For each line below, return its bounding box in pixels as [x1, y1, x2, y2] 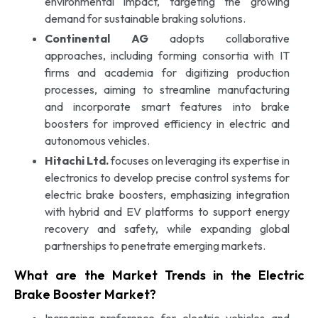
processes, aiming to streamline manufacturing [44, 82, 290, 97]
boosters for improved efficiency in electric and [44, 116, 290, 131]
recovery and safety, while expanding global [44, 221, 290, 236]
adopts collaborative [148, 31, 290, 45]
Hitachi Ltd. [44, 153, 109, 168]
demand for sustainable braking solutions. [44, 11, 246, 26]
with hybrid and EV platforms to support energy [44, 204, 290, 219]
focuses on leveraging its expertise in [108, 153, 290, 168]
